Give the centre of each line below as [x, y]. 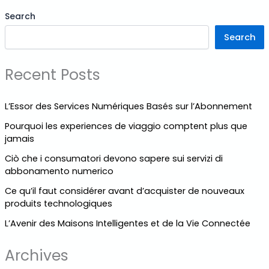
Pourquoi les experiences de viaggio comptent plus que [126, 126]
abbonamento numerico [59, 171]
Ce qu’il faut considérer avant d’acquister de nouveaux [124, 191]
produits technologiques [58, 203]
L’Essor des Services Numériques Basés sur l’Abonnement [128, 106]
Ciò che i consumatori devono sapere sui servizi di [113, 158]
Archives [36, 255]
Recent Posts [52, 75]
